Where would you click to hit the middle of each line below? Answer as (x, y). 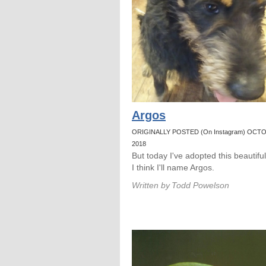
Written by (151, 185)
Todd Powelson (200, 185)
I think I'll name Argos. (173, 167)
